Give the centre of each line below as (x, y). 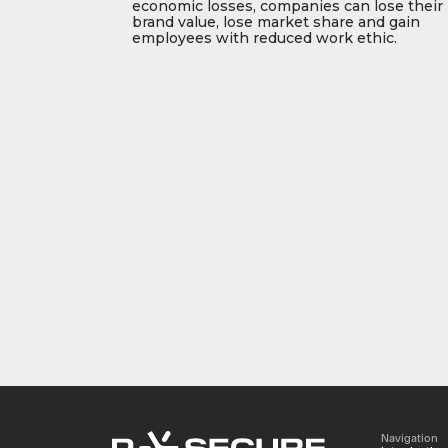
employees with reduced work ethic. (264, 38)
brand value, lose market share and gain (276, 22)
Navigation (409, 437)
